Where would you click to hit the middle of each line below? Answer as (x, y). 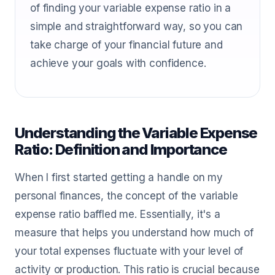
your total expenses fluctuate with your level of (129, 251)
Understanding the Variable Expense (136, 133)
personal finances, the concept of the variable (126, 196)
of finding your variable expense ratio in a (131, 8)
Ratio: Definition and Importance (121, 149)
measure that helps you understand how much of (134, 233)
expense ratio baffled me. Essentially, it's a (118, 214)
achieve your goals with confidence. (118, 63)
